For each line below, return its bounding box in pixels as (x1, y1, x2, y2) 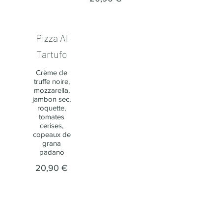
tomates (39, 112, 64, 121)
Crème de (36, 68, 67, 77)
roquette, (37, 104, 66, 112)
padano (39, 148, 64, 156)
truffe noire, (33, 77, 70, 85)
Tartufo (36, 48, 67, 60)
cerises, (40, 121, 63, 130)
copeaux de (32, 130, 71, 138)
